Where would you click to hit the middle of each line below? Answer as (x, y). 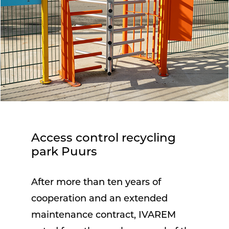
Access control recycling (103, 139)
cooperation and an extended (99, 199)
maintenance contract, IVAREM (103, 216)
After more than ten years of (96, 183)
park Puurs (64, 153)
